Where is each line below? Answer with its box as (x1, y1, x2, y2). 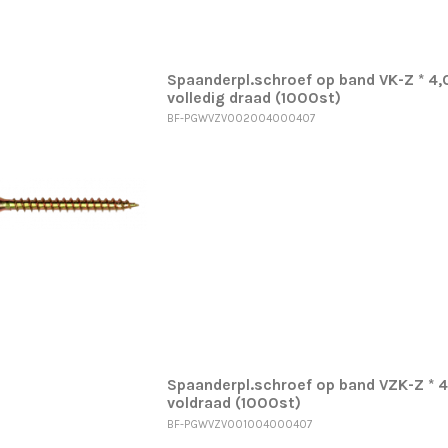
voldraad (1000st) (166, 394, 301, 413)
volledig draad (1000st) (166, 88, 341, 107)
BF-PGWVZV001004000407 (166, 417, 312, 431)
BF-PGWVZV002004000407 (166, 112, 315, 126)
